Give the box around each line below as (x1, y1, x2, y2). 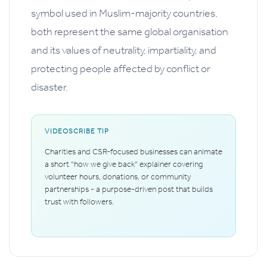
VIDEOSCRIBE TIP (45, 126, 109, 136)
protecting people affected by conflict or (31, 61, 210, 75)
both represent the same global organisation (31, 24, 228, 38)
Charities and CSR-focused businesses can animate (45, 146, 222, 157)
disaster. (31, 80, 68, 94)
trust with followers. (45, 196, 114, 207)
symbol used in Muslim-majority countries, (31, 6, 218, 20)
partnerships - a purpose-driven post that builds (45, 184, 213, 194)
